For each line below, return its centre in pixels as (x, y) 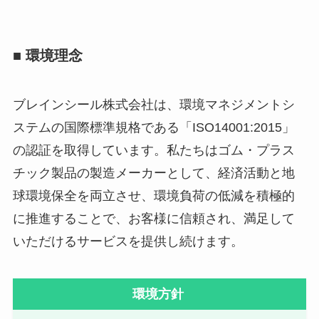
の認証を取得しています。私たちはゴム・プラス (153, 151)
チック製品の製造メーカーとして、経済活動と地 (153, 173)
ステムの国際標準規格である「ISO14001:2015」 (153, 128)
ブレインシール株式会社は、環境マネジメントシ (153, 105)
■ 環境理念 (47, 55)
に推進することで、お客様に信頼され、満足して (153, 219)
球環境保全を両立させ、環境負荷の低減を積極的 (153, 196)
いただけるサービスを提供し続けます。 (128, 242)
